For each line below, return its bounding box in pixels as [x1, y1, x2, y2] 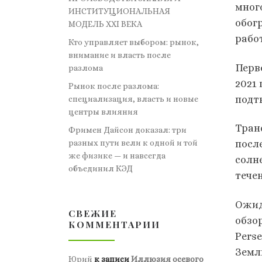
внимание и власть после [68, 50, 171, 60]
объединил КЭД [68, 164, 133, 174]
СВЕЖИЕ [68, 206, 117, 219]
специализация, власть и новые [68, 94, 198, 104]
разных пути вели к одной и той [68, 138, 198, 148]
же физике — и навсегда [68, 151, 166, 161]
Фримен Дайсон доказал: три [68, 125, 187, 135]
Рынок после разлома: [68, 81, 159, 91]
